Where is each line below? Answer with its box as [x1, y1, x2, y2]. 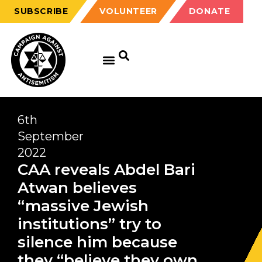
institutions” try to [18, 215, 161, 233]
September [18, 129, 84, 143]
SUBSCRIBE [14, 6, 68, 16]
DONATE [188, 6, 230, 16]
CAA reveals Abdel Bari [18, 160, 195, 179]
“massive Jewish [18, 196, 149, 215]
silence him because [18, 233, 177, 251]
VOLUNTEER [99, 6, 157, 16]
